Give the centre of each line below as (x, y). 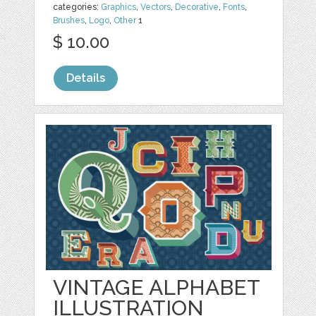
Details (86, 78)
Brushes (69, 21)
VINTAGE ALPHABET (157, 288)
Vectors (156, 7)
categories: (77, 7)
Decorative (197, 7)
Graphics (119, 7)
